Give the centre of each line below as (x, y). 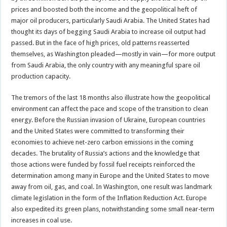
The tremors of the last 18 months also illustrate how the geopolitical (111, 97)
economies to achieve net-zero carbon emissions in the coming (103, 142)
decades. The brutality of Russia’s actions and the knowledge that (106, 153)
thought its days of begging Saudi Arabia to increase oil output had (109, 31)
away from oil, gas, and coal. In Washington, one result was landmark (112, 186)
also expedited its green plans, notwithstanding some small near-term (113, 209)
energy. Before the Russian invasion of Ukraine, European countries (108, 120)
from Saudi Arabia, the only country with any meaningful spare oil (106, 65)
